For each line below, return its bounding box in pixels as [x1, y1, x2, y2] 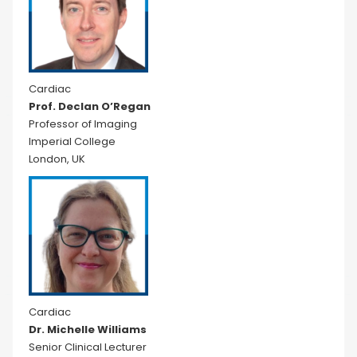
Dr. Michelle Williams [29, 322, 147, 337]
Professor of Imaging [29, 116, 137, 131]
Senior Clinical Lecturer [29, 339, 147, 355]
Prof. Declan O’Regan [29, 99, 151, 114]
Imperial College [29, 134, 116, 149]
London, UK [29, 151, 85, 167]
